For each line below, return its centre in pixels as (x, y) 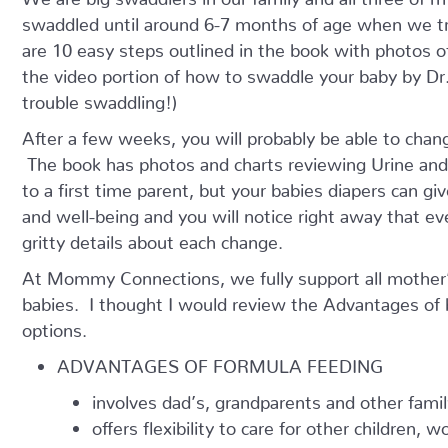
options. (54, 325)
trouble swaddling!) (99, 97)
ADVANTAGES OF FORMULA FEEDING (220, 361)
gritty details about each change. (152, 237)
